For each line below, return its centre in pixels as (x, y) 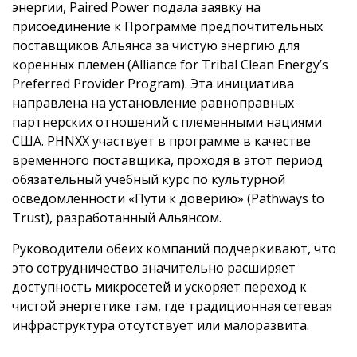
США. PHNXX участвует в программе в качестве (161, 141)
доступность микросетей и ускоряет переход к (159, 286)
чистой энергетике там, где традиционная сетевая (172, 306)
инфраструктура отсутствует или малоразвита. (161, 325)
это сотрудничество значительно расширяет (154, 267)
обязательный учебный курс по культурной (149, 179)
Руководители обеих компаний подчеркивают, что (174, 248)
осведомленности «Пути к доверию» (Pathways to (168, 198)
